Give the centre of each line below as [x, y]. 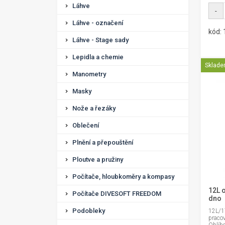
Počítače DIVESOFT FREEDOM [117, 194]
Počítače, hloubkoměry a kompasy [123, 177]
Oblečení [86, 125]
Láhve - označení [98, 23]
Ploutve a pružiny [98, 159]
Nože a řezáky [94, 108]
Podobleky [89, 211]
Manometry [89, 74]
